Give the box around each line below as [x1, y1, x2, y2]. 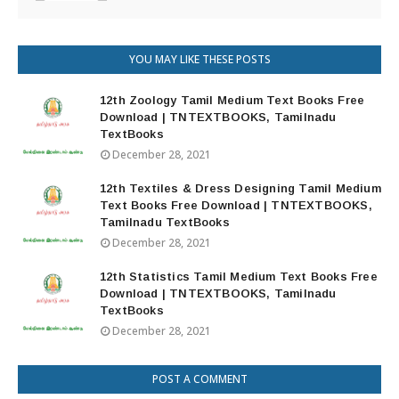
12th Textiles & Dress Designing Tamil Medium [100, 182, 381, 195]
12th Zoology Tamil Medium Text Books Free [100, 94, 365, 107]
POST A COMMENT [151, 371, 248, 387]
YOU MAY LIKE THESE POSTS [128, 52, 271, 67]
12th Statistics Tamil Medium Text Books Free [100, 270, 378, 283]
